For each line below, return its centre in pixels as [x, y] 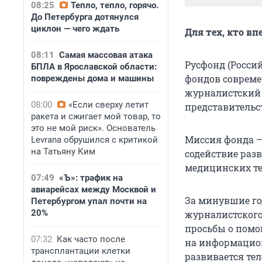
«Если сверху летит [108, 105]
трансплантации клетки [81, 251]
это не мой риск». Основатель [93, 128]
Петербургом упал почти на [89, 201]
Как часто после [91, 239]
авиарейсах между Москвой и [94, 189]
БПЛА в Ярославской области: [94, 67]
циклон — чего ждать [75, 29]
